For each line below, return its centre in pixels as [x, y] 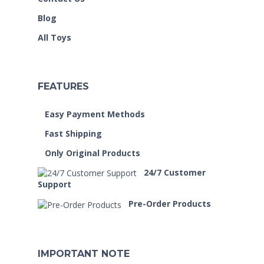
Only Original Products [93, 153]
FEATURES [63, 86]
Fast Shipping [73, 133]
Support [55, 184]
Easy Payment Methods [95, 114]
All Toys [55, 37]
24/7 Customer [175, 172]
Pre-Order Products [170, 204]
